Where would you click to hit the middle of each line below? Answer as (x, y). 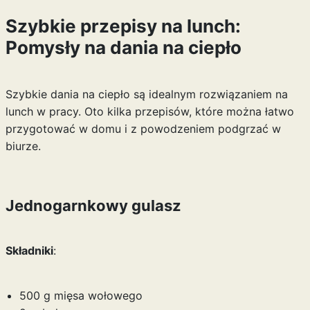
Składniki (29, 250)
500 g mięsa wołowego (81, 295)
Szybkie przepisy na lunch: (123, 26)
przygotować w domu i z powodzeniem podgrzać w (143, 129)
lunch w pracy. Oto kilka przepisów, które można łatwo (149, 111)
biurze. (23, 146)
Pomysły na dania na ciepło (123, 47)
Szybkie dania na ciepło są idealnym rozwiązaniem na (146, 94)
